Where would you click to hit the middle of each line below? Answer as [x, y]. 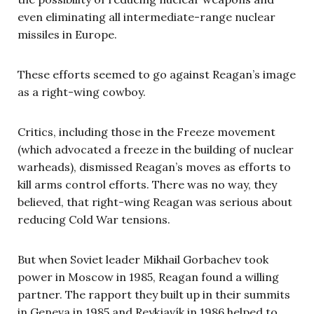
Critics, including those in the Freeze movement [146, 131]
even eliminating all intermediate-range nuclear [146, 16]
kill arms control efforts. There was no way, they [147, 184]
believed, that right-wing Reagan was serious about [155, 202]
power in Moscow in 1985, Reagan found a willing [148, 277]
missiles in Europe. [67, 34]
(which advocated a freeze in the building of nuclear [156, 149]
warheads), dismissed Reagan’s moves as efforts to [154, 166]
